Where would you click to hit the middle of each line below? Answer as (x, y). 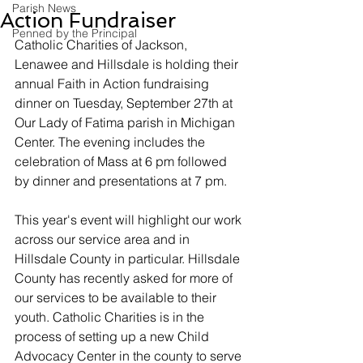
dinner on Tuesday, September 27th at (125, 103)
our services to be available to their (117, 297)
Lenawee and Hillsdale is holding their (128, 64)
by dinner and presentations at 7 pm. (121, 181)
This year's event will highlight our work (130, 220)
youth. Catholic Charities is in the (111, 317)
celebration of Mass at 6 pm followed (122, 161)
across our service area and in (104, 239)
